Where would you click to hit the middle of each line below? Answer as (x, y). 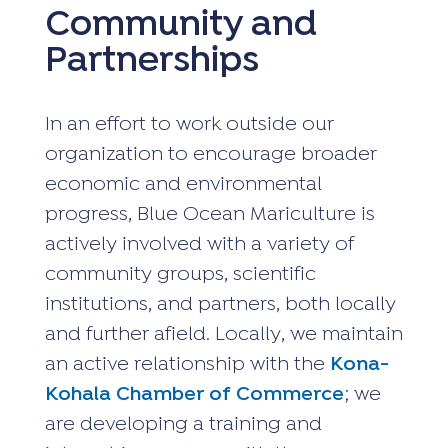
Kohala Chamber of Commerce (194, 395)
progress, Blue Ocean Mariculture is (209, 215)
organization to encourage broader (210, 155)
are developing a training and (183, 425)
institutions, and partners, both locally (220, 305)
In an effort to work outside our (189, 125)
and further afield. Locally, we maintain (223, 335)
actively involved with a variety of (199, 245)
